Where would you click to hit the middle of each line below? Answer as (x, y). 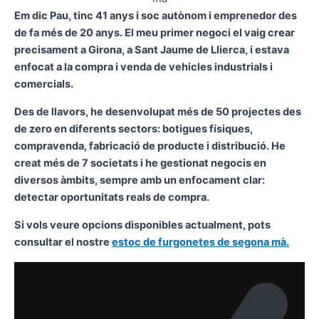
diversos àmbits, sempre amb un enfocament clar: (140, 181)
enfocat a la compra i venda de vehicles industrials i (143, 67)
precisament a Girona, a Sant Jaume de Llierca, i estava (152, 50)
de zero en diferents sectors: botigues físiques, (134, 129)
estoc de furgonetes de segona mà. (200, 242)
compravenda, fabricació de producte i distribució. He (150, 146)
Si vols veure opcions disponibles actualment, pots (142, 225)
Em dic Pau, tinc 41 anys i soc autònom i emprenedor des (156, 16)
